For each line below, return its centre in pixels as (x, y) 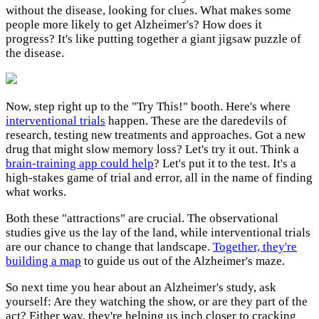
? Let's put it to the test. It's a (225, 164)
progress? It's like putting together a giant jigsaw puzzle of (153, 39)
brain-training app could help (80, 164)
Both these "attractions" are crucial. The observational (142, 219)
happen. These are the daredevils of (196, 121)
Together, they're (255, 247)
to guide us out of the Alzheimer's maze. (183, 261)
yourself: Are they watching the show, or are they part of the (157, 302)
